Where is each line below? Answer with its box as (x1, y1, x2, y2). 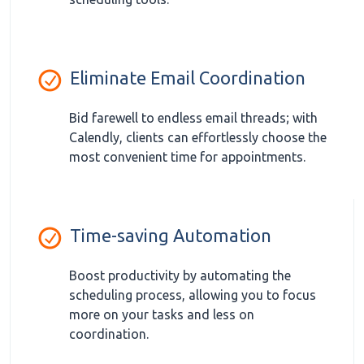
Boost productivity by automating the (69, 268, 291, 284)
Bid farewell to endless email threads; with (69, 110, 318, 126)
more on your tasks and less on (69, 307, 254, 323)
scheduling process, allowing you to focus (69, 288, 316, 303)
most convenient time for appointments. (69, 149, 305, 165)
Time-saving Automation (70, 226, 271, 246)
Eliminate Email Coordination (70, 68, 305, 89)
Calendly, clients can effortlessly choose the (69, 130, 327, 145)
